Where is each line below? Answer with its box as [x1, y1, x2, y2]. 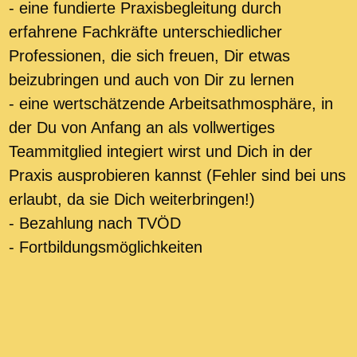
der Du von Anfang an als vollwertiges [9, 119, 275, 136]
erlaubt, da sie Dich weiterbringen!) [9, 190, 255, 208]
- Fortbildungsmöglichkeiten [9, 238, 202, 256]
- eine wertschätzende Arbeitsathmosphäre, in [9, 95, 333, 112]
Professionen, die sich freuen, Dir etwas [9, 47, 290, 65]
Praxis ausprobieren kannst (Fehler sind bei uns [9, 167, 346, 184]
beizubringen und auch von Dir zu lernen [9, 71, 294, 88]
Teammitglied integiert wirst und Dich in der [9, 143, 312, 160]
